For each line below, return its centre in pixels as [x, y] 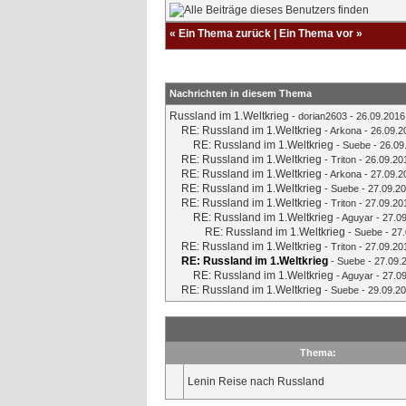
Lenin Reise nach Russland [256, 381]
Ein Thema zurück [225, 33]
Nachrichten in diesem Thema [241, 93]
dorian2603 [323, 116]
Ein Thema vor [316, 33]
